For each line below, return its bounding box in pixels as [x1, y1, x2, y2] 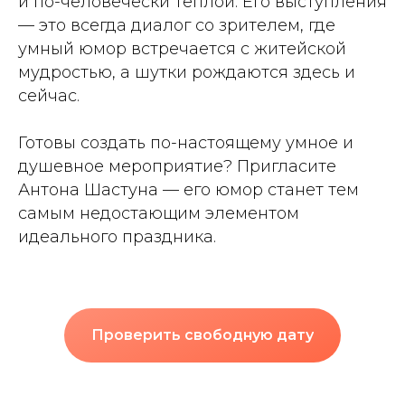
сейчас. [18, 85, 80, 106]
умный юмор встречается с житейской [18, 38, 346, 59]
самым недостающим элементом [18, 202, 299, 223]
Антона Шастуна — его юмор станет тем [18, 179, 359, 200]
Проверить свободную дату [91, 325, 314, 344]
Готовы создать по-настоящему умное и [18, 132, 353, 153]
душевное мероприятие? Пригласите [18, 155, 336, 176]
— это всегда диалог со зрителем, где [18, 14, 335, 35]
